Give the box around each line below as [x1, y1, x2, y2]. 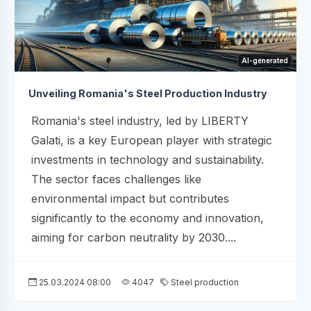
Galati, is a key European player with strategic [31, 133, 272, 147]
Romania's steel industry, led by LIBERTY [31, 113, 249, 128]
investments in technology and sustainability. [31, 152, 264, 167]
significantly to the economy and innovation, [31, 210, 264, 225]
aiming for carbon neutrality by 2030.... [31, 230, 236, 244]
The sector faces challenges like [31, 171, 201, 186]
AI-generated [242, 56, 288, 65]
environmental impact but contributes [31, 191, 229, 205]
